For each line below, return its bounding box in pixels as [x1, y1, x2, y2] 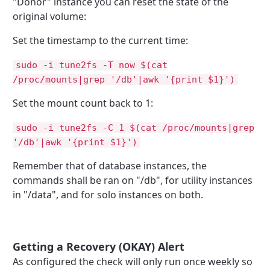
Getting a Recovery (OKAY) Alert [13, 239, 185, 254]
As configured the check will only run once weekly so [13, 255, 253, 269]
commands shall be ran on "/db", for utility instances [13, 173, 253, 187]
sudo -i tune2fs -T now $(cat [15, 59, 168, 71]
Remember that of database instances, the [13, 159, 207, 172]
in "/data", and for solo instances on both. [13, 187, 204, 201]
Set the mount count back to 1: [13, 96, 154, 110]
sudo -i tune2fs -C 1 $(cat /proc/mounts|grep [15, 122, 254, 133]
